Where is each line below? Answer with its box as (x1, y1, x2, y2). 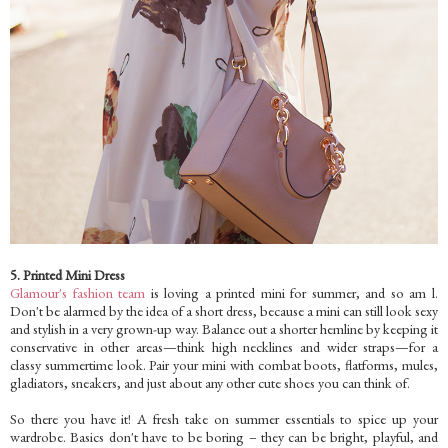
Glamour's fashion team (10, 283, 146, 303)
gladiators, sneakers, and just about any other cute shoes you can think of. (10, 373, 410, 393)
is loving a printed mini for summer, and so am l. (145, 283, 439, 303)
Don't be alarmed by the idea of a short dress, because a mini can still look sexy (10, 301, 438, 321)
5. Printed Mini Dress (10, 265, 125, 285)
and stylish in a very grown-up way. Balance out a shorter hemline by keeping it (10, 319, 438, 339)
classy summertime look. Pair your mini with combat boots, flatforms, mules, (10, 355, 438, 375)
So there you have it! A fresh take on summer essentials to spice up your (10, 409, 438, 429)
